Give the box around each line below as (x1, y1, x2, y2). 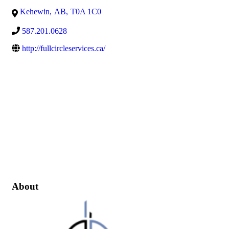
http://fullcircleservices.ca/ (22, 43, 105, 53)
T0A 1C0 (71, 7, 101, 16)
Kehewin (20, 7, 50, 16)
